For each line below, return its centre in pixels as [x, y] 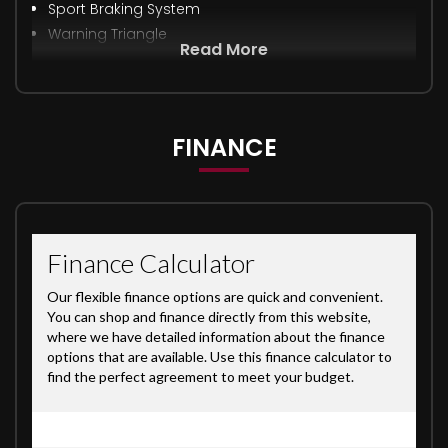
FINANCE [224, 147]
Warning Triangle [107, 33]
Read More [224, 49]
